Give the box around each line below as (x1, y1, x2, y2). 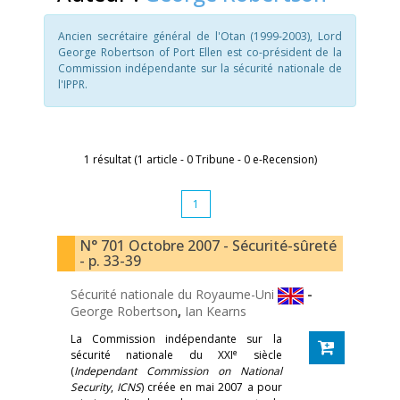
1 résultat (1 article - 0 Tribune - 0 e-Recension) (83, 152, 317, 167)
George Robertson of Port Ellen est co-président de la (58, 45, 342, 60)
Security (71, 379, 111, 395)
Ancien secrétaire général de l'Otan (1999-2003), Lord (58, 29, 342, 44)
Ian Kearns (185, 303, 246, 320)
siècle (237, 347, 282, 362)
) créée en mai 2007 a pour (141, 379, 282, 395)
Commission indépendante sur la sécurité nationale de (58, 61, 342, 76)
